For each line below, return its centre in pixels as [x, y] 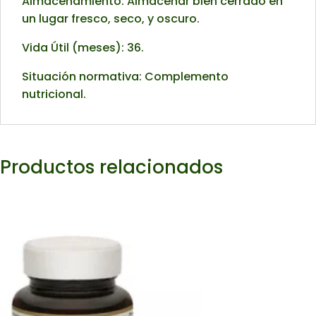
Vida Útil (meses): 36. [83, 48]
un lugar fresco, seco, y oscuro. [111, 19]
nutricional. [54, 95]
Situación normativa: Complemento [125, 77]
